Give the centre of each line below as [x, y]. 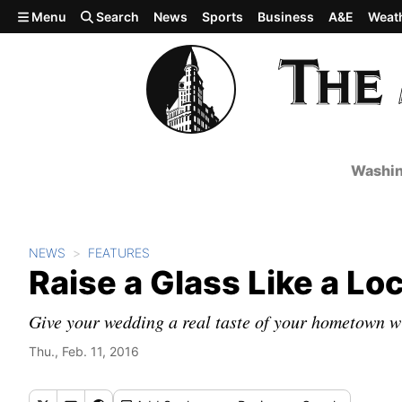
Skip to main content [78, 15]
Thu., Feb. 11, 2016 [84, 351]
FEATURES [119, 253]
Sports [223, 17]
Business [286, 17]
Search [117, 17]
